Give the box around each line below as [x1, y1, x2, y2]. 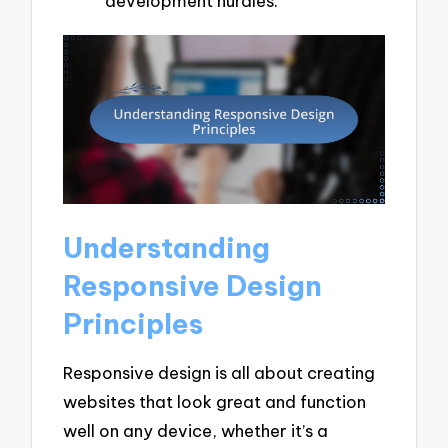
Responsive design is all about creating [63, 362, 376, 384]
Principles [63, 305, 204, 341]
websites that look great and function [63, 391, 367, 413]
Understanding [63, 229, 271, 265]
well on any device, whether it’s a [63, 420, 329, 442]
